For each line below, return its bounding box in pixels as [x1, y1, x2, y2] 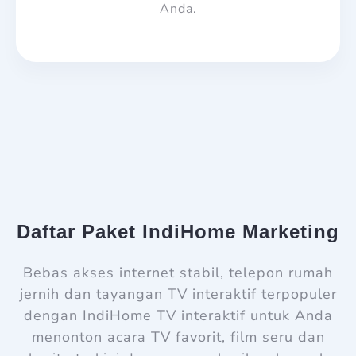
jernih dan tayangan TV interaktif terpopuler [19, 284, 337, 304]
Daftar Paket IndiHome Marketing [17, 220, 339, 242]
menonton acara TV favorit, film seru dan [31, 327, 325, 346]
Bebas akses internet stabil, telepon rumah [23, 262, 333, 282]
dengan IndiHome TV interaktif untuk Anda [23, 305, 333, 325]
